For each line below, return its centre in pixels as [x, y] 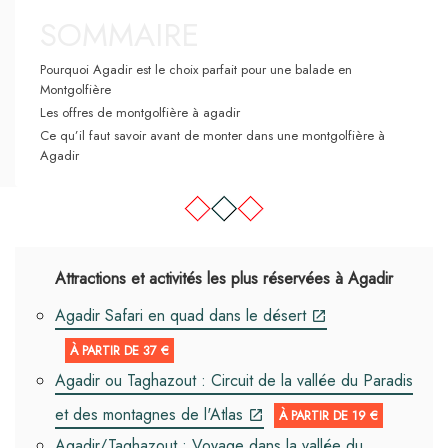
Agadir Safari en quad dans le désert [180, 316]
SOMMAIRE [119, 35]
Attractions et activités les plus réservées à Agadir [224, 279]
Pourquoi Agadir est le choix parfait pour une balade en [196, 70]
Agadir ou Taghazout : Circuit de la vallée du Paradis [234, 381]
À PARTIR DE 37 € [119, 351]
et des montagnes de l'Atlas [149, 415]
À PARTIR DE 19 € [328, 416]
